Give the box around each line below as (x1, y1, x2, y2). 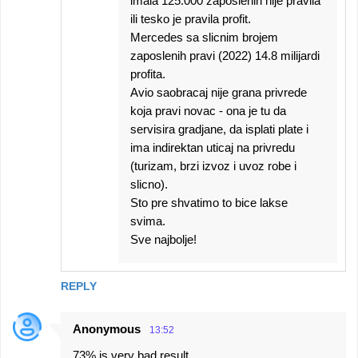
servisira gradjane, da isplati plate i (130, 121, 308, 136)
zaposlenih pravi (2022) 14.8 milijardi (130, 48, 320, 62)
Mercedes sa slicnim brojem (130, 30, 278, 44)
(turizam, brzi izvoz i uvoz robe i (130, 158, 296, 173)
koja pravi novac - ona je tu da (130, 103, 286, 117)
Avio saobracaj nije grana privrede (130, 85, 307, 99)
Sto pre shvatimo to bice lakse (130, 195, 288, 209)
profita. (130, 66, 165, 81)
